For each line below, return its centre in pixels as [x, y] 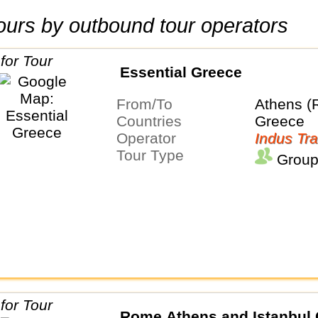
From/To [149, 104]
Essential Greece [181, 72]
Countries [154, 121]
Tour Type [154, 155]
